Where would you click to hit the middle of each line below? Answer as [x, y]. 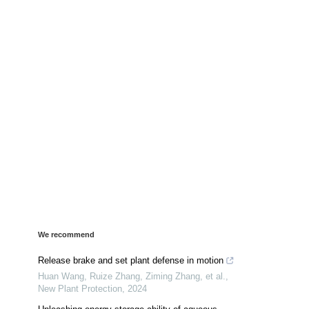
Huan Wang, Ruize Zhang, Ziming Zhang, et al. [132, 276]
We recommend [66, 234]
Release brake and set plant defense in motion [131, 260]
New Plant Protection [80, 288]
